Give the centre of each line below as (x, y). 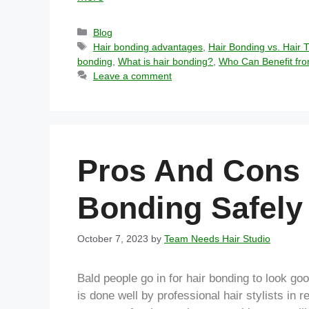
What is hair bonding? (166, 61)
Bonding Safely (190, 208)
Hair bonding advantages (148, 47)
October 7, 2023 (113, 238)
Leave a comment (133, 76)
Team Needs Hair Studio (217, 238)
